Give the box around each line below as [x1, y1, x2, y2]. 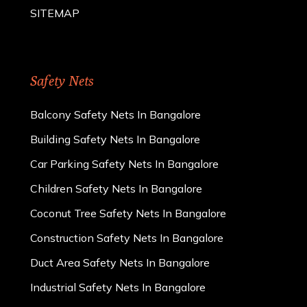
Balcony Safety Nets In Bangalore [30, 107, 201, 121]
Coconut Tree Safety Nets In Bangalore [30, 206, 227, 220]
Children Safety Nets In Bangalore [30, 181, 203, 195]
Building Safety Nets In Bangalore [30, 132, 201, 146]
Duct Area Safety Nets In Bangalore [30, 255, 210, 269]
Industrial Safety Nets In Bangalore [30, 280, 206, 294]
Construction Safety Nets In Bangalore [30, 230, 224, 245]
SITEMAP [30, 5, 80, 20]
